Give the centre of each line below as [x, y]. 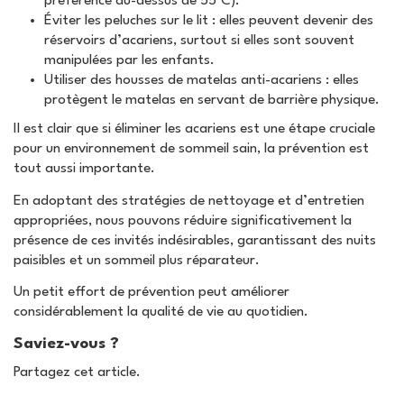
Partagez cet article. [77, 372]
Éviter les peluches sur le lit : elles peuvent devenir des [209, 21]
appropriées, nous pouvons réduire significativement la [183, 220]
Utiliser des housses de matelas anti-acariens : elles [202, 81]
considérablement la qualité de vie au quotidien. [161, 312]
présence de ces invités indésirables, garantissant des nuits [195, 240]
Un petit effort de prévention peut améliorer [151, 293]
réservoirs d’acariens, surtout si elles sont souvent [199, 41]
